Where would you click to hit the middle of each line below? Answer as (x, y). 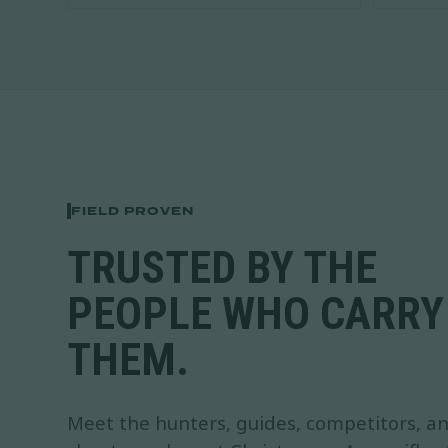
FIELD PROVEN (132, 210)
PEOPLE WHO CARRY (256, 314)
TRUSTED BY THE (222, 268)
